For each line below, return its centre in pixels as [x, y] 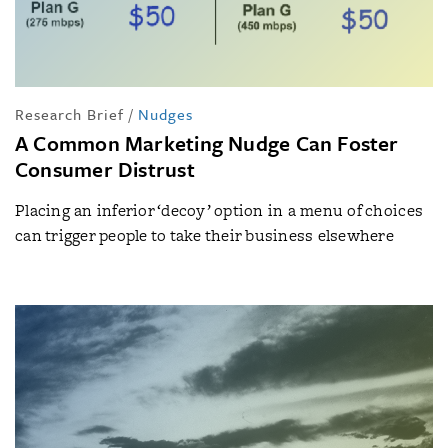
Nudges [165, 113]
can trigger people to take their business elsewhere [205, 235]
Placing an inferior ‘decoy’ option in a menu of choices [219, 210]
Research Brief [69, 113]
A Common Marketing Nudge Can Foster [207, 142]
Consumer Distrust [105, 168]
